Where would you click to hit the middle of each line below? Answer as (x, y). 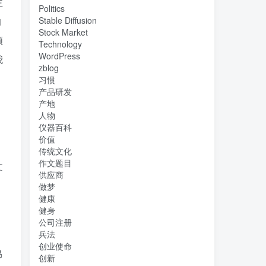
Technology (60, 44)
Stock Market (63, 32)
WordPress (59, 56)
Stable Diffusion (68, 20)
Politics (52, 8)
